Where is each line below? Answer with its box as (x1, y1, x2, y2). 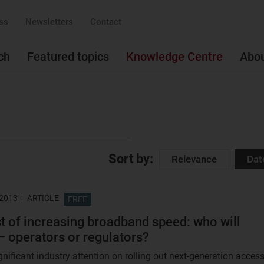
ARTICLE (27, 193, 59, 203)
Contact (90, 16, 121, 27)
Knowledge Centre (126, 49, 223, 64)
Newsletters (25, 16, 73, 27)
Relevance (171, 153, 217, 165)
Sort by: (108, 151, 153, 166)
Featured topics (27, 49, 109, 64)
